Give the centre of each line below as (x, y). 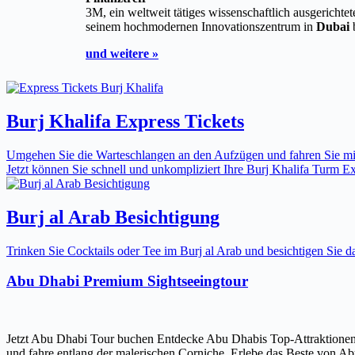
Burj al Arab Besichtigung (113, 217)
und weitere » (122, 53)
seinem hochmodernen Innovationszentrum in (201, 26)
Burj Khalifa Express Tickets (125, 121)
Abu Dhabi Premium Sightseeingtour (127, 281)
